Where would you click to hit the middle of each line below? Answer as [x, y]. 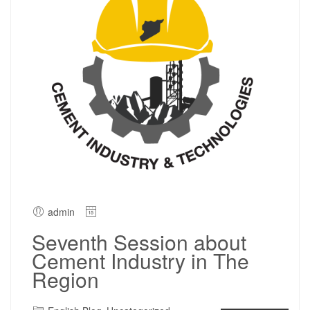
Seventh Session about [139, 241]
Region [65, 279]
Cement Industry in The [140, 260]
